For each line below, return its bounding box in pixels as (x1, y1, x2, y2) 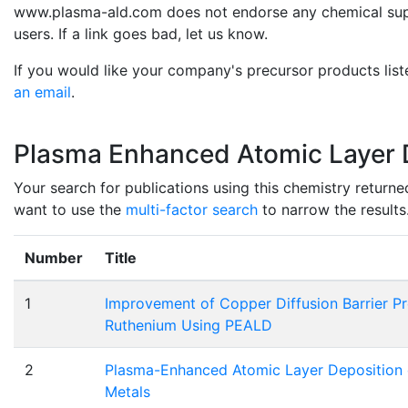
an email (14, 83, 71, 102)
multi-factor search (126, 200, 258, 219)
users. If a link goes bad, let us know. (14, 25, 268, 44)
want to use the (14, 200, 126, 219)
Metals (105, 382, 150, 402)
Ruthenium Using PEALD (105, 316, 272, 335)
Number (25, 249, 83, 268)
